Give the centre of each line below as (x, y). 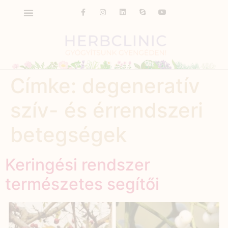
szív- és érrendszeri (107, 110)
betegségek (68, 134)
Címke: (46, 85)
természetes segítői (82, 184)
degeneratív (141, 85)
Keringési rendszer (78, 164)
